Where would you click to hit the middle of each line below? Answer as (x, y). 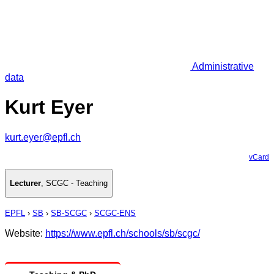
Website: (25, 234)
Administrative (222, 66)
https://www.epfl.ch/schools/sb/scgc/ (123, 234)
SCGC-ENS (115, 213)
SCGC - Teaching (77, 183)
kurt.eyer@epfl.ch (43, 137)
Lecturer (25, 183)
